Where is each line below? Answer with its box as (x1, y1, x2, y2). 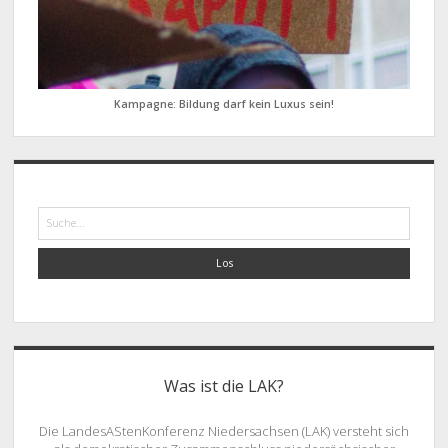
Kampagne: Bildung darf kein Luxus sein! (114, 96, 334, 111)
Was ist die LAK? (164, 375, 284, 398)
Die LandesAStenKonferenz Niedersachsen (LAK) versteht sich (39, 422, 409, 441)
